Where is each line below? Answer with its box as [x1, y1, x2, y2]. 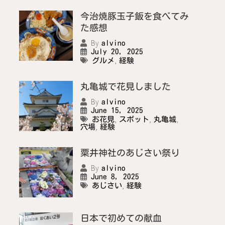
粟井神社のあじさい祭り [80, 148, 180, 158]
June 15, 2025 [90, 106, 143, 115]
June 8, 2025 [90, 173, 139, 181]
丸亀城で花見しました [80, 82, 171, 91]
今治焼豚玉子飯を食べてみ [80, 12, 189, 21]
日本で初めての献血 [80, 213, 162, 223]
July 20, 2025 [90, 48, 143, 56]
